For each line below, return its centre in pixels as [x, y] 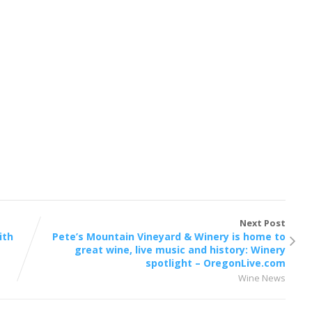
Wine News [262, 278]
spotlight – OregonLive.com [216, 263]
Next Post [263, 223]
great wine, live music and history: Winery [180, 249]
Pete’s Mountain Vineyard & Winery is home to [169, 236]
